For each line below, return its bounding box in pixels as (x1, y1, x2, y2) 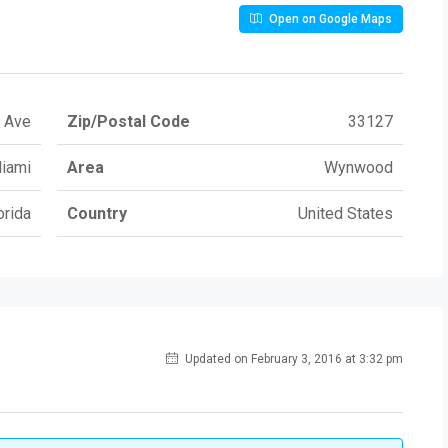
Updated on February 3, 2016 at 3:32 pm (182, 352, 403, 367)
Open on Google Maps (266, 12, 392, 27)
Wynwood (324, 158, 393, 178)
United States (298, 204, 393, 224)
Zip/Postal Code (66, 112, 190, 132)
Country (66, 204, 127, 224)
